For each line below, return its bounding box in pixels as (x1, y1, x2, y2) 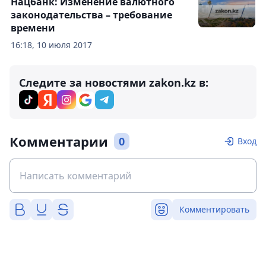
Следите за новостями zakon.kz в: (19, 75, 208, 90)
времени (11, 21, 55, 34)
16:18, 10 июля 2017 (11, 39, 92, 50)
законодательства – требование (11, 8, 172, 21)
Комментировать (179, 204, 249, 215)
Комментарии (9, 132, 108, 150)
